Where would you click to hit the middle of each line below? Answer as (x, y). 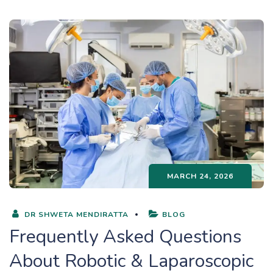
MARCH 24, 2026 (200, 176)
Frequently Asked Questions (125, 236)
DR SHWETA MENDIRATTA (75, 214)
